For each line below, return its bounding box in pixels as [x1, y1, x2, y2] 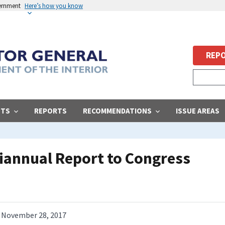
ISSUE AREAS [176, 105, 219, 116]
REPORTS [34, 105, 67, 116]
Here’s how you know [25, 2, 83, 10]
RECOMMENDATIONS [83, 105, 152, 116]
